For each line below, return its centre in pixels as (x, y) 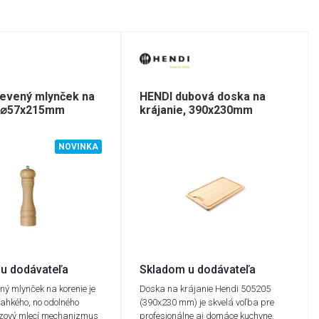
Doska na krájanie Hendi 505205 (205, 288)
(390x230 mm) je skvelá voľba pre (207, 302)
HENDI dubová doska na (203, 97)
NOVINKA (79, 146)
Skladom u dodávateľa (198, 269)
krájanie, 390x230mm (197, 110)
